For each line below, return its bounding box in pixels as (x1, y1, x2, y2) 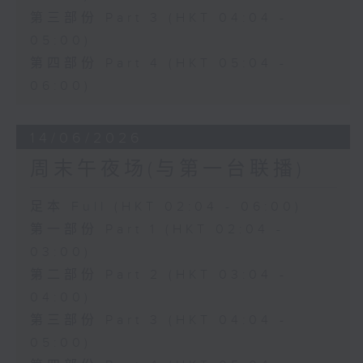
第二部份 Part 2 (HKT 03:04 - (29, 267, 288, 283)
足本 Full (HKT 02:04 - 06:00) (29, 199, 302, 215)
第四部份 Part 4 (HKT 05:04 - (29, 55, 288, 71)
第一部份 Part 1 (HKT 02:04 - (29, 221, 284, 237)
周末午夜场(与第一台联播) (29, 157, 305, 181)
